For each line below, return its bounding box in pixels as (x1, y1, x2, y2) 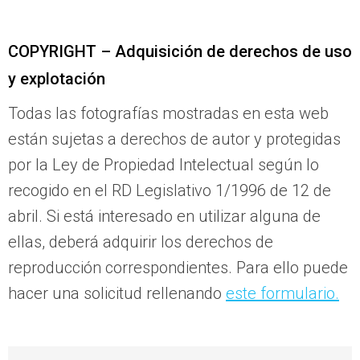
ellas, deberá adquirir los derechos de (8, 232, 273, 252)
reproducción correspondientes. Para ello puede (8, 258, 348, 278)
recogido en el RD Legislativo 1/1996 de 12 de (8, 181, 331, 201)
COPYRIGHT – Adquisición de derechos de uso (8, 42, 352, 62)
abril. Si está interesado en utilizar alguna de (8, 207, 321, 227)
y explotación (8, 69, 105, 89)
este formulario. (226, 284, 339, 304)
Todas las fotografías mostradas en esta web (8, 104, 329, 124)
